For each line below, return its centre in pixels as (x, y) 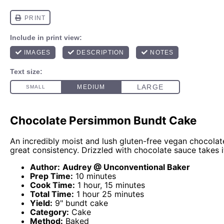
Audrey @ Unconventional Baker (126, 167)
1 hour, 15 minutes (111, 185)
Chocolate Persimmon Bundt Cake (103, 120)
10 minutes (96, 176)
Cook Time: (52, 185)
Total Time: (52, 194)
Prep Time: (51, 176)
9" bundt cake (81, 203)
